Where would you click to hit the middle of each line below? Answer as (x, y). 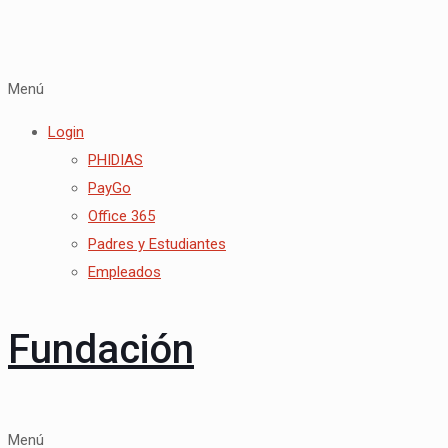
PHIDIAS (115, 160)
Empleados (124, 272)
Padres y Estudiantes (157, 244)
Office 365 (121, 216)
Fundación (101, 350)
